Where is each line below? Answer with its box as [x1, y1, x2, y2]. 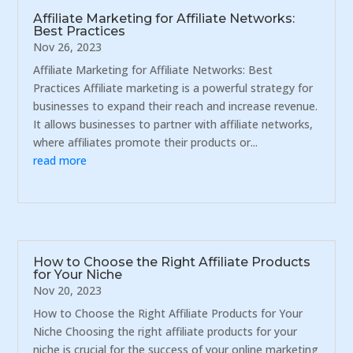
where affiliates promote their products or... [33, 135, 258, 150]
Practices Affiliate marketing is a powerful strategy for [33, 80, 314, 96]
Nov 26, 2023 [33, 39, 102, 55]
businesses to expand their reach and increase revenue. [33, 98, 318, 114]
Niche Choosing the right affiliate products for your [33, 323, 298, 339]
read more [33, 153, 87, 169]
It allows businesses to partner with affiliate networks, [33, 117, 314, 132]
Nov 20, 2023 [33, 282, 102, 298]
